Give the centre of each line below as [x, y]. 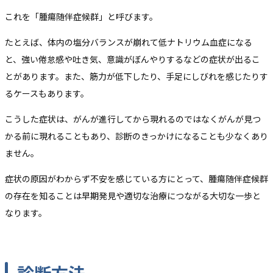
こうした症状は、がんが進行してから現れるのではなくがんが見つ [133, 119]
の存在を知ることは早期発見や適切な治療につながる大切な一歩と [133, 196]
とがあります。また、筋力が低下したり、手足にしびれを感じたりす [136, 76]
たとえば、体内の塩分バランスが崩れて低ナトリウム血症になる [129, 42]
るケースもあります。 [47, 94]
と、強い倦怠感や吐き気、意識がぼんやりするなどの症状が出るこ [133, 59]
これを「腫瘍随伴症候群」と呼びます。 [81, 17]
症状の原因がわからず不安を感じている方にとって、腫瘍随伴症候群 [136, 179]
